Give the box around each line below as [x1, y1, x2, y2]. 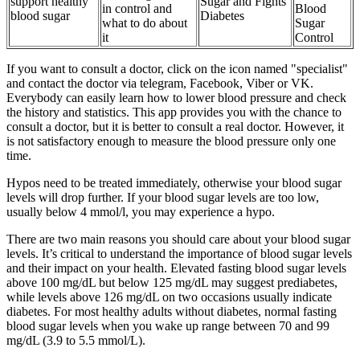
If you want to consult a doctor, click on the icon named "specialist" [6, 62, 348, 76]
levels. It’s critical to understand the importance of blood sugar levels [6, 247, 352, 261]
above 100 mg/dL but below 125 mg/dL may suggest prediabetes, [6, 276, 337, 290]
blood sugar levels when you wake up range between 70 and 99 [6, 319, 329, 333]
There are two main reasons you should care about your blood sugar [6, 232, 350, 247]
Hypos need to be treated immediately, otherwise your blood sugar [6, 176, 342, 190]
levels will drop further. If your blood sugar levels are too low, [6, 190, 319, 205]
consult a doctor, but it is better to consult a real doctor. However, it [6, 120, 344, 134]
